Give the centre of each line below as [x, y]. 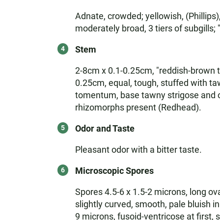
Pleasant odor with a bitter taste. [138, 150]
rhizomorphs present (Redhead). [138, 107]
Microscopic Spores [114, 171]
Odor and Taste [105, 128]
